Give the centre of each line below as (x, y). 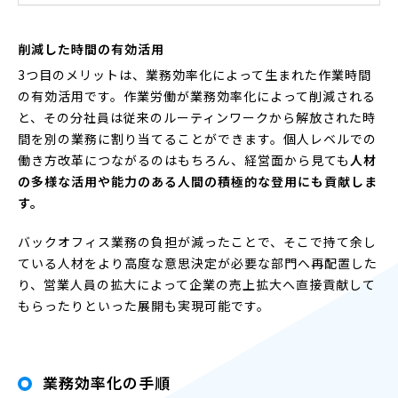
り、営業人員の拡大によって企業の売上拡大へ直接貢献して (197, 284)
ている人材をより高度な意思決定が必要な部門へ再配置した (198, 263)
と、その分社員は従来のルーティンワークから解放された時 (197, 117)
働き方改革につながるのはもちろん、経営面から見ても (184, 160)
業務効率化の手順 (107, 382)
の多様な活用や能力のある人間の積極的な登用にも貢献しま (198, 181)
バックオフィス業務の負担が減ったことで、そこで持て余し (197, 242)
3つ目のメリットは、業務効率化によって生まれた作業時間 (195, 75)
